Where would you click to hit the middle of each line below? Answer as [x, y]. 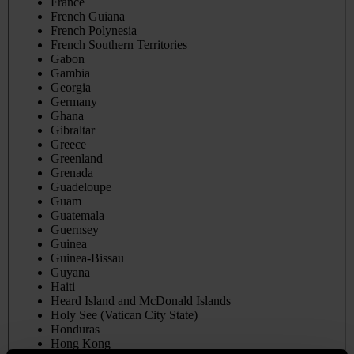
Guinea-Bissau [87, 258]
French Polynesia [94, 31]
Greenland [77, 159]
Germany [74, 102]
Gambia [70, 73]
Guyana [70, 273]
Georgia [71, 88]
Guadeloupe [81, 187]
